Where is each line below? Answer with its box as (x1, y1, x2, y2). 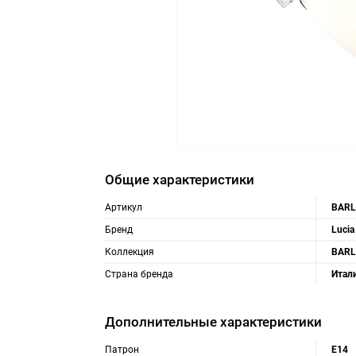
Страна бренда (105, 269, 173, 280)
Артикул (105, 202, 142, 213)
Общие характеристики (105, 172, 254, 188)
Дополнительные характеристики (105, 314, 322, 330)
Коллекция (105, 246, 154, 257)
